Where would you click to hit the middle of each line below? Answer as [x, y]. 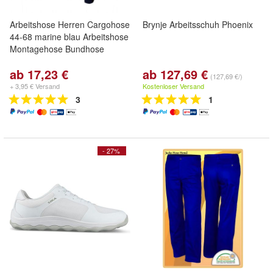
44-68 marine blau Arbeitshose [69, 37]
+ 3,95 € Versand [35, 86]
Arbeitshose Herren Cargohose [70, 24]
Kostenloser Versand [173, 86]
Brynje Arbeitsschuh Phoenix [198, 24]
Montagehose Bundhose [57, 49]
